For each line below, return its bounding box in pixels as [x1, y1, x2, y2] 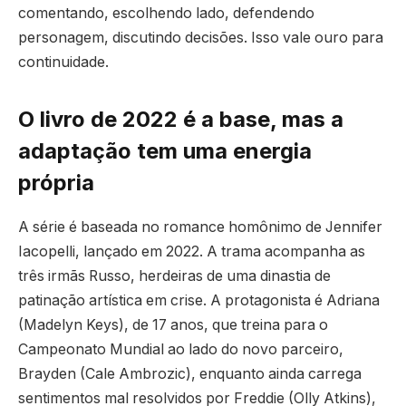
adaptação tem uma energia [18, 138, 312, 165]
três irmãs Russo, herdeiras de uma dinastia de [18, 266, 331, 285]
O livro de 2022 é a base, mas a [18, 106, 343, 133]
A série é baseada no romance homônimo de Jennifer [18, 217, 382, 236]
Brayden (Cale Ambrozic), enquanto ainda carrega [18, 364, 362, 382]
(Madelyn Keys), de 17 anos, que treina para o [18, 315, 328, 333]
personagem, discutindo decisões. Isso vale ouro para [18, 28, 383, 46]
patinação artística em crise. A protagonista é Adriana [18, 291, 380, 309]
